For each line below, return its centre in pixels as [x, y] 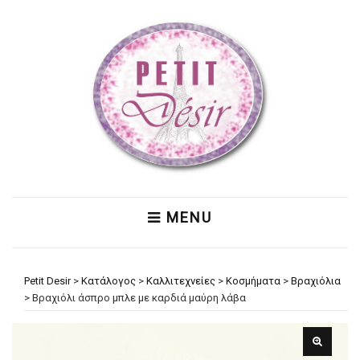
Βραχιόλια [316, 281]
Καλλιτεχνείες [181, 281]
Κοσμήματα [253, 281]
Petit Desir [47, 281]
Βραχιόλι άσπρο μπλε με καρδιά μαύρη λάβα [139, 298]
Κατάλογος [108, 281]
